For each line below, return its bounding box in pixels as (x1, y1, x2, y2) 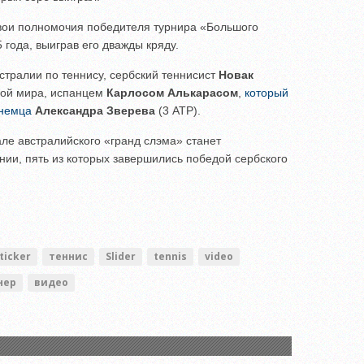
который (245, 85, 288, 99)
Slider (106, 249, 136, 263)
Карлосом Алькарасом (106, 85, 238, 99)
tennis (154, 249, 187, 263)
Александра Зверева (35, 103, 155, 117)
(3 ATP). (155, 103, 201, 117)
